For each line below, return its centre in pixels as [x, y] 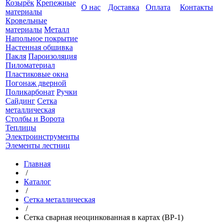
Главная [37, 164]
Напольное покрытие [42, 38]
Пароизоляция [53, 56]
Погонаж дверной [36, 83]
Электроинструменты [42, 137]
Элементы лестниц [38, 145]
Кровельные [26, 21]
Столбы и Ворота [35, 119]
